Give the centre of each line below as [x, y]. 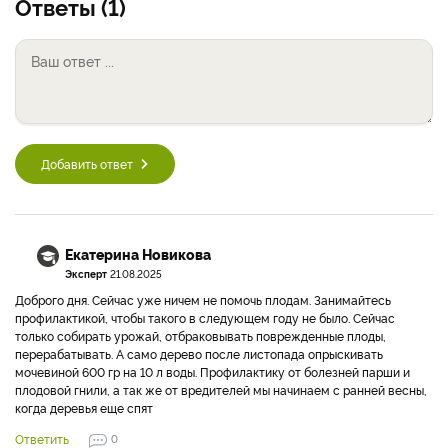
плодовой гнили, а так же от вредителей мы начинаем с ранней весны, [221, 389]
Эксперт [86, 273]
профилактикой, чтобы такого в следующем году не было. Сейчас [205, 317]
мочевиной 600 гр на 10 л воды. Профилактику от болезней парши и [212, 371]
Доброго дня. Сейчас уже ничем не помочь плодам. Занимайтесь [203, 299]
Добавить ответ [87, 163]
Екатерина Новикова [138, 254]
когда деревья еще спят [84, 407]
